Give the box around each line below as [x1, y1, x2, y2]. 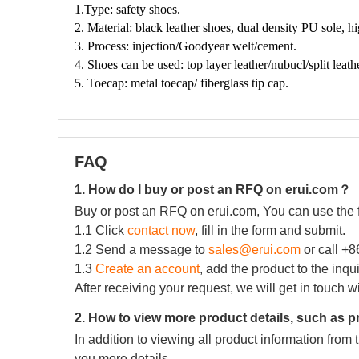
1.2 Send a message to [75, 243, 208, 256]
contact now [127, 224, 195, 237]
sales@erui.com [208, 243, 301, 256]
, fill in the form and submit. [195, 224, 345, 237]
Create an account [95, 262, 200, 276]
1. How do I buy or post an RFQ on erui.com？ [75, 183, 351, 196]
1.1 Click [75, 224, 127, 237]
